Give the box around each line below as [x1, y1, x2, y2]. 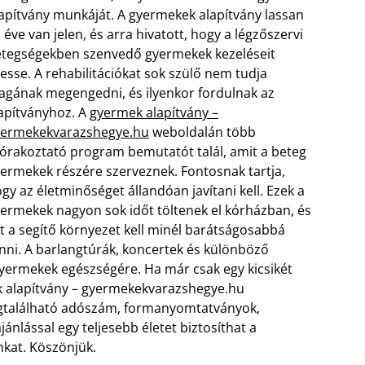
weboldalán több [149, 123, 256, 141]
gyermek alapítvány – [90, 103, 218, 121]
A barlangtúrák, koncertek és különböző [24, 240, 269, 258]
